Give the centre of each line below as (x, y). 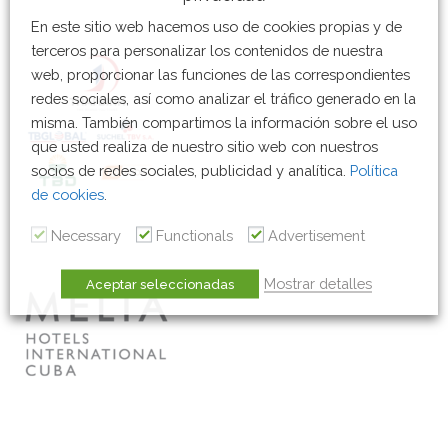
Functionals (194, 234)
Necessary (86, 234)
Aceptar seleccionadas (160, 283)
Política (374, 169)
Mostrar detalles (318, 282)
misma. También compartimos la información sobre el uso (224, 121)
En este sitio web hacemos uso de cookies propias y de (216, 25)
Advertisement (316, 234)
